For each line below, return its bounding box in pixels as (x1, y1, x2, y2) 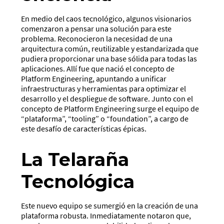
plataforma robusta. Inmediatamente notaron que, (21, 210, 191, 221)
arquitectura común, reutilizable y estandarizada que (21, 43, 199, 54)
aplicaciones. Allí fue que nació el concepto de (21, 63, 175, 74)
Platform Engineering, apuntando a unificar (21, 73, 167, 84)
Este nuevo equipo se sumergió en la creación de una (21, 200, 198, 211)
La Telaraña (21, 148, 129, 171)
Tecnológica (21, 170, 135, 193)
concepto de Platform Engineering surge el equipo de (21, 103, 199, 114)
